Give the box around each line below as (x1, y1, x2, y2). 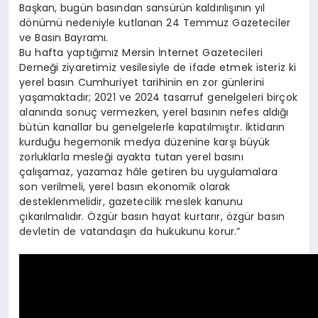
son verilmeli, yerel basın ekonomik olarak (19, 180, 231, 194)
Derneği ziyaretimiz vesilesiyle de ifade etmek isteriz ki (19, 60, 297, 75)
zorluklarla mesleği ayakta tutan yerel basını (19, 150, 243, 165)
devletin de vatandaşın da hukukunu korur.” (19, 224, 241, 239)
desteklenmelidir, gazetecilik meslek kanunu (19, 194, 243, 209)
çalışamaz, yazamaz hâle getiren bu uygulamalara (19, 165, 278, 180)
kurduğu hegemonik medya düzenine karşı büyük (19, 135, 270, 150)
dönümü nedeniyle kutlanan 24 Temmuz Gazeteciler (19, 16, 291, 31)
